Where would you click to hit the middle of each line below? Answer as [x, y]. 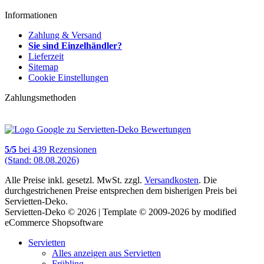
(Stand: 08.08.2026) [42, 160]
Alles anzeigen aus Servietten [106, 253]
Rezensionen [72, 149]
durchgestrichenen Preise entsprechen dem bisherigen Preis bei [121, 190]
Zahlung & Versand [65, 35]
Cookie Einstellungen [68, 77]
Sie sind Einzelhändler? [75, 45]
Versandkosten [171, 180]
